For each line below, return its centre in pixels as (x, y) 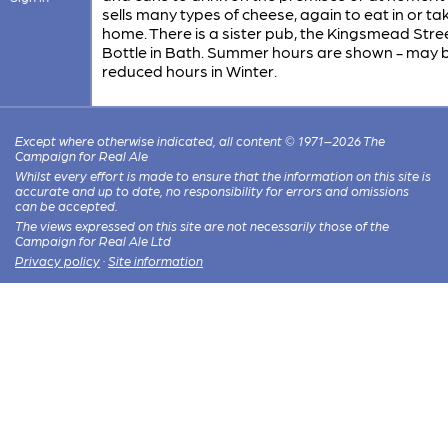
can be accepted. (67, 205)
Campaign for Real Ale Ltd (93, 240)
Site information (156, 260)
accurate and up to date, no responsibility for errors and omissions (212, 190)
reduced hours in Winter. (189, 70)
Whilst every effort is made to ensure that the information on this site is (223, 175)
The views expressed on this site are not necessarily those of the (202, 225)
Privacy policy (58, 260)
